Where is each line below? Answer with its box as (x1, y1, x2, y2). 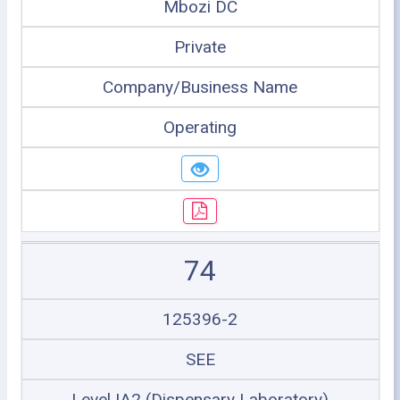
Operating (163, 117, 237, 137)
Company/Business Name (103, 77, 297, 97)
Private (174, 37, 226, 57)
